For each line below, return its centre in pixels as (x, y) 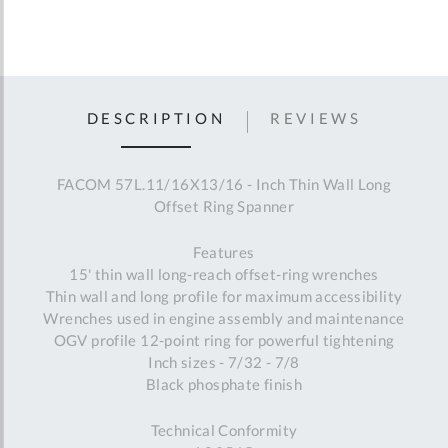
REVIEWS (316, 117)
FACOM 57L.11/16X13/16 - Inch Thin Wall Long (224, 184)
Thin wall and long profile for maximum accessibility (224, 296)
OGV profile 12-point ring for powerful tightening (224, 340)
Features (224, 252)
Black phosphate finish (224, 384)
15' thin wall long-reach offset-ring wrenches (224, 274)
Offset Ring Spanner (224, 206)
